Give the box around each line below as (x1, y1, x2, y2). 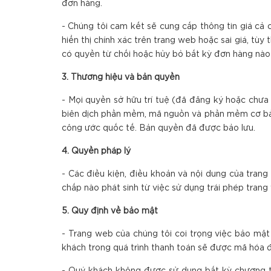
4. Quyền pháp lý (62, 148, 131, 155)
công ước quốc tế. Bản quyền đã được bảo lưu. (62, 125, 255, 132)
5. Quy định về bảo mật (62, 207, 158, 215)
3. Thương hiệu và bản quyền (62, 74, 180, 81)
